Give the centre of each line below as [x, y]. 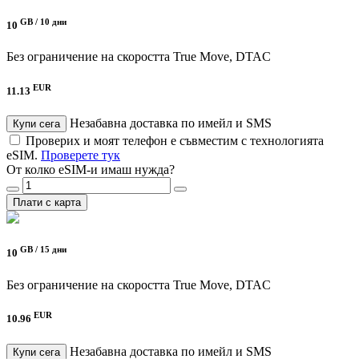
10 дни [53, 21]
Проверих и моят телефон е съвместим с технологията [175, 141]
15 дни [53, 250]
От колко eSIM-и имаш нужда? [91, 170]
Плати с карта [47, 203]
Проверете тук [81, 155]
